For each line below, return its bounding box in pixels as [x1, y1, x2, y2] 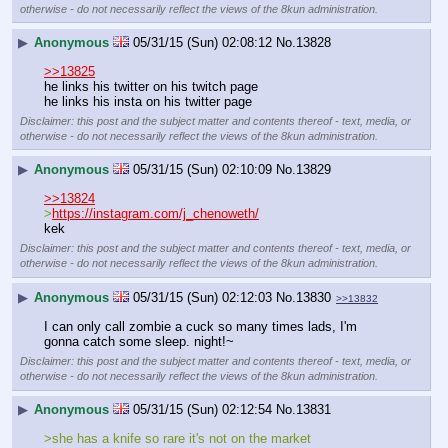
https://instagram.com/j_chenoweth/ [52, 205, 259, 221]
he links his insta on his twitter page [44, 93, 252, 109]
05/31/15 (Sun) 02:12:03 [133, 289, 272, 305]
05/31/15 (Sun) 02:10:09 [133, 162, 272, 178]
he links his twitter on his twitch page [44, 78, 258, 94]
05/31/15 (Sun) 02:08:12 [133, 35, 272, 51]
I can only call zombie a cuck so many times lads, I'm [44, 318, 357, 334]
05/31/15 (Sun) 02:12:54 [133, 402, 272, 418]
